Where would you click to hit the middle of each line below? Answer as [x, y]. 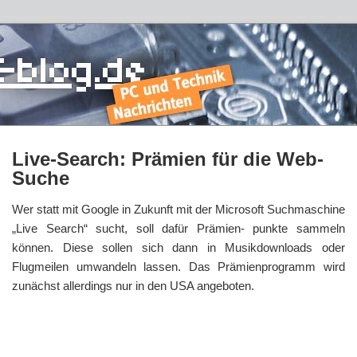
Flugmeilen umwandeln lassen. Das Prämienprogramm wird [178, 267]
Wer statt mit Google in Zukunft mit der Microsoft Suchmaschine [178, 209]
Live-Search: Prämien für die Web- [168, 159]
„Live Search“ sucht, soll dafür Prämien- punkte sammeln [178, 228]
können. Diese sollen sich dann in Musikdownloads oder [178, 247]
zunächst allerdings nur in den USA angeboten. [133, 286]
